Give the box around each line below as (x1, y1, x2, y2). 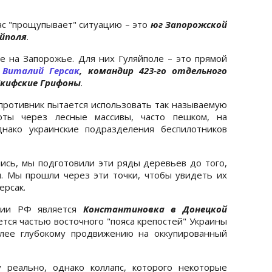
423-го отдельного (138, 64, 228, 76)
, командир (80, 64, 139, 76)
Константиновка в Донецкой (83, 202, 227, 215)
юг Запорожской (150, 18, 228, 30)
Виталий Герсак (2, 64, 80, 76)
